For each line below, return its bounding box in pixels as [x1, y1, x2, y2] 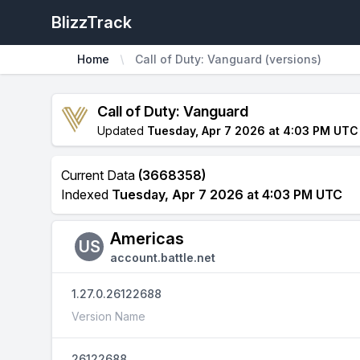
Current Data [61, 167, 138, 183]
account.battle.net [110, 251, 215, 264]
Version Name [72, 309, 145, 323]
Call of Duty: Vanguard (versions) [135, 52, 321, 66]
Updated [97, 124, 147, 137]
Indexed [61, 186, 112, 202]
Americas [110, 229, 184, 248]
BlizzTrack [51, 13, 132, 32]
